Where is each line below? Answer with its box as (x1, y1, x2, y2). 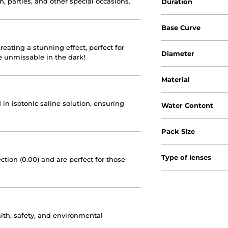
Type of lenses (161, 153, 212, 161)
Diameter (161, 49, 195, 58)
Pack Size (161, 127, 195, 135)
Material (161, 75, 190, 83)
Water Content (161, 101, 214, 109)
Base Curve (161, 23, 201, 32)
